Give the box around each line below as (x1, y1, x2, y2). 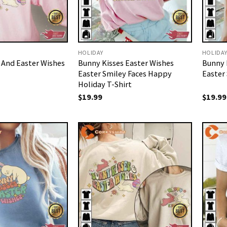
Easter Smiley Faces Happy (78, 68, 172, 79)
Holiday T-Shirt (78, 79, 132, 89)
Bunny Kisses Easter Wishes (78, 58, 174, 68)
